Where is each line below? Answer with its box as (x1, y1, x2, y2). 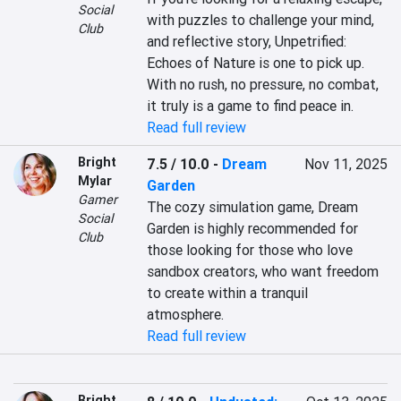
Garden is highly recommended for (147, 219, 359, 237)
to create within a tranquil (147, 284, 309, 302)
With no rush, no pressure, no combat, (147, 75, 380, 93)
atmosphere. (147, 305, 225, 323)
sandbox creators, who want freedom (147, 262, 380, 280)
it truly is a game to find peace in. (147, 97, 354, 115)
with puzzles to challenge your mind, (147, 11, 375, 29)
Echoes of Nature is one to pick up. (147, 54, 365, 72)
